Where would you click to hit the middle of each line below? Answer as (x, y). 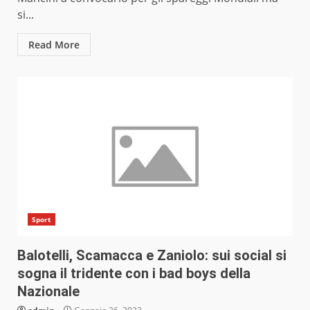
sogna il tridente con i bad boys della (134, 274)
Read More (54, 45)
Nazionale (48, 292)
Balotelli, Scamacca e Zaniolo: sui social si (152, 256)
